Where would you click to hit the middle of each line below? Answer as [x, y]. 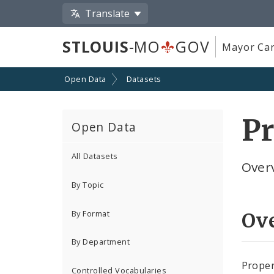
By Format [91, 213]
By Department [101, 242]
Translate [108, 13]
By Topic [88, 185]
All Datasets [95, 156]
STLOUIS [96, 47]
